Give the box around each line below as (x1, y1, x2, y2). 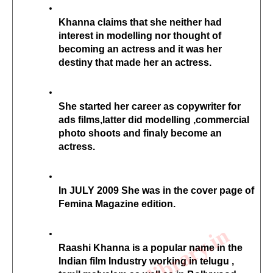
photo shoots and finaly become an (58, 128, 222, 139)
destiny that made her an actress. (58, 57, 211, 68)
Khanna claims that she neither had (58, 17, 222, 28)
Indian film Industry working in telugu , (58, 256, 234, 267)
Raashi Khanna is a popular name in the (58, 243, 243, 253)
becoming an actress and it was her (58, 44, 222, 55)
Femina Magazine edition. (58, 199, 175, 210)
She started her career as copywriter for (58, 101, 241, 112)
